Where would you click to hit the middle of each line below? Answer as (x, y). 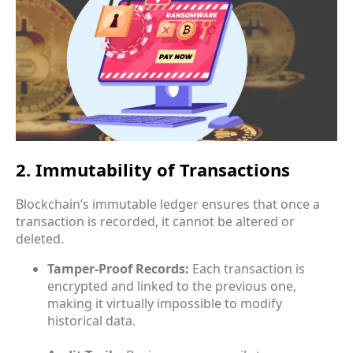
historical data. (91, 320)
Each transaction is (247, 268)
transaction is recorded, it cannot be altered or (155, 221)
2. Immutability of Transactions (153, 169)
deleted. (40, 238)
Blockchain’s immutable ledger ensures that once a (168, 204)
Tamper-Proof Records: (118, 268)
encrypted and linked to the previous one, (172, 286)
